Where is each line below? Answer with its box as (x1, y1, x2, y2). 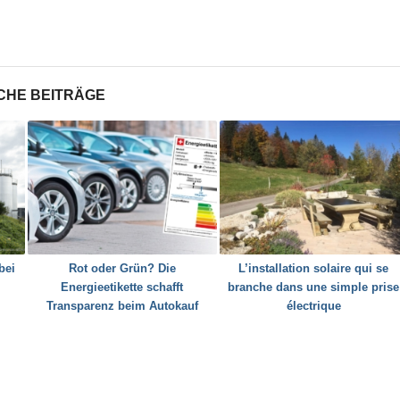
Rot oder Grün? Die (68, 262, 176, 276)
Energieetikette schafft (61, 280, 184, 295)
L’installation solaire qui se (238, 262, 389, 276)
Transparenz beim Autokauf (46, 299, 198, 313)
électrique (286, 299, 341, 313)
